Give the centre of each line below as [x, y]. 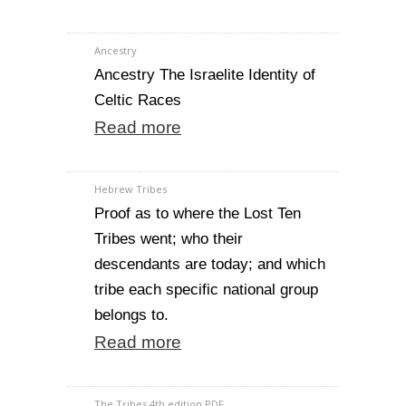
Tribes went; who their [169, 239]
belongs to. [131, 315]
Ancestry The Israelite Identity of [205, 75]
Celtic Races [138, 100]
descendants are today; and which [210, 264]
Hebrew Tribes [130, 189]
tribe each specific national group [206, 290]
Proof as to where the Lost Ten [198, 213]
